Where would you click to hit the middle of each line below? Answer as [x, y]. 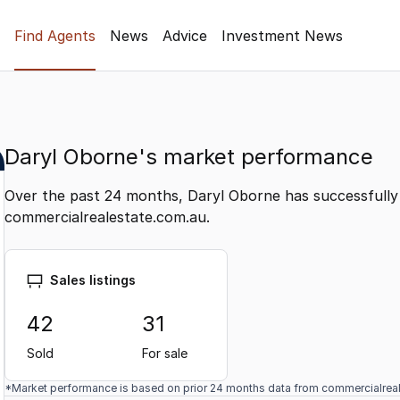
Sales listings [93, 280]
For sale [165, 354]
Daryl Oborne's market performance [189, 157]
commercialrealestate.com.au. [107, 217]
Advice [185, 35]
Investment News [282, 35]
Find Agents [55, 35]
